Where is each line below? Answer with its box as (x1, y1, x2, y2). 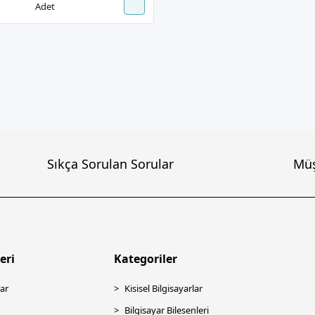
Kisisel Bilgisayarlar (124, 282, 202, 295)
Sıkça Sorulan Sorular (47, 155, 174, 172)
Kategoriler (113, 251, 177, 266)
